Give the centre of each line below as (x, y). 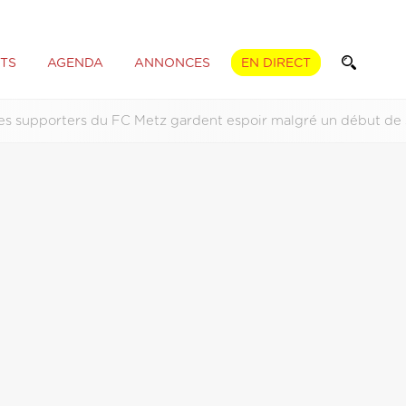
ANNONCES (172, 63)
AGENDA (75, 63)
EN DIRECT (275, 63)
